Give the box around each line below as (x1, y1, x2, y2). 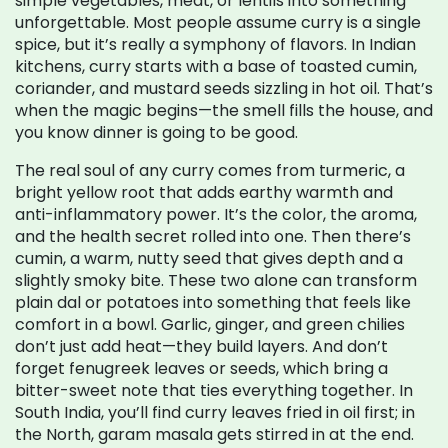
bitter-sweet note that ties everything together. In (15, 379, 413, 402)
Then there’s (307, 225, 411, 248)
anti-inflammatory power (15, 203, 217, 226)
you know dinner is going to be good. (15, 121, 298, 144)
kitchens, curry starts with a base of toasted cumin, (15, 55, 417, 78)
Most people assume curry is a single (129, 11, 421, 34)
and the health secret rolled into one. (15, 225, 307, 248)
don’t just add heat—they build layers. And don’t (15, 335, 388, 358)
